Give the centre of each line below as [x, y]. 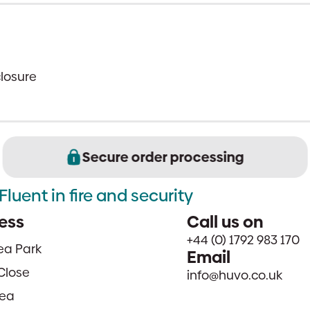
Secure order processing [163, 157]
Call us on [225, 221]
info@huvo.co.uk [235, 275]
